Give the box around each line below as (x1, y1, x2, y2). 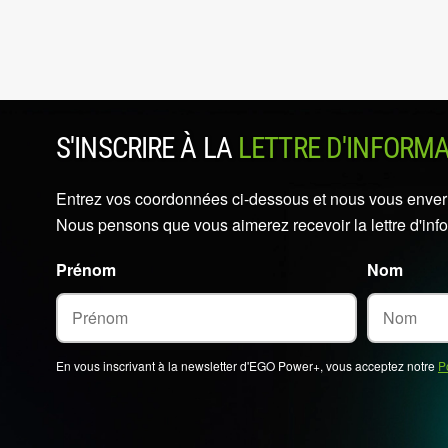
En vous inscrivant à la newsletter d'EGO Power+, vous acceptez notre (56, 357, 438, 375)
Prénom (56, 258, 116, 282)
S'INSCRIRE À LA (56, 131, 239, 166)
